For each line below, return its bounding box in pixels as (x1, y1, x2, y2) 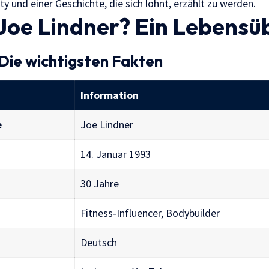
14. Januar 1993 (80, 147, 151, 161)
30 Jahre (80, 176, 119, 190)
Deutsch (80, 235, 117, 249)
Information (80, 88, 139, 102)
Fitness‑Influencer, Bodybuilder (80, 205, 220, 220)
